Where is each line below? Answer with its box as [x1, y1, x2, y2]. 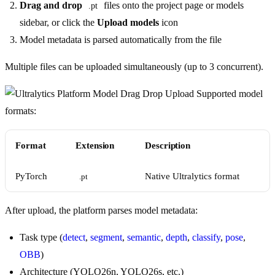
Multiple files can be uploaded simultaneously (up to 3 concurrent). [5, 61, 263, 72]
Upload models [97, 17, 159, 28]
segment [90, 232, 122, 243]
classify [192, 232, 220, 243]
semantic [127, 232, 161, 243]
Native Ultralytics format [145, 171, 239, 182]
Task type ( [20, 232, 63, 243]
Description [145, 141, 191, 151]
